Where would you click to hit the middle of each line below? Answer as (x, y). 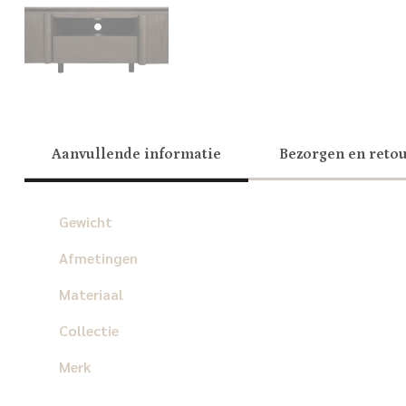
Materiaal (91, 295)
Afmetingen (98, 258)
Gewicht (85, 222)
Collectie (88, 331)
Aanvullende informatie (136, 155)
